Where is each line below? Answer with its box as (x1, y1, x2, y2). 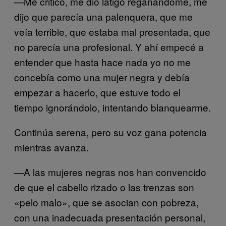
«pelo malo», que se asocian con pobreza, (14, 195, 199, 209)
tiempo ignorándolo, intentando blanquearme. (14, 100, 211, 115)
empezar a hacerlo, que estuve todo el (14, 85, 181, 99)
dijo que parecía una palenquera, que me (14, 10, 193, 24)
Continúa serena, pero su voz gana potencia (14, 125, 207, 139)
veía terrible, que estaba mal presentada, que (14, 25, 210, 39)
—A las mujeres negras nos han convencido (14, 165, 206, 179)
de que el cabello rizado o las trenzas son (14, 180, 194, 194)
